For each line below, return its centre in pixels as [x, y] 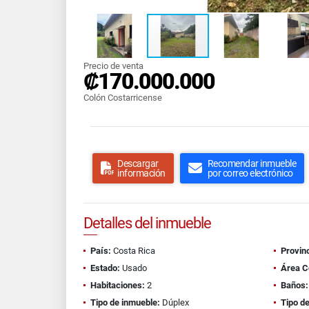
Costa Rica [133, 251]
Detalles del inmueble [147, 223]
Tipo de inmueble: [125, 302]
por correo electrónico [250, 173]
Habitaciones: [118, 285]
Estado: [105, 268]
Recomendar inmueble [251, 163]
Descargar [138, 163]
